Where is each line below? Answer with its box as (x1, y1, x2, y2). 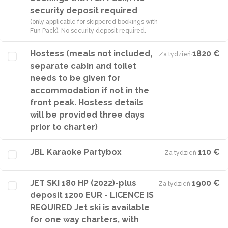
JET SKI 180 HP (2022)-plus (30, 178, 136, 188)
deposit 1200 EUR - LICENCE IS (30, 190, 154, 200)
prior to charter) (30, 122, 98, 132)
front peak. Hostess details (30, 98, 144, 107)
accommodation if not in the (30, 85, 149, 95)
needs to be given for (30, 73, 121, 83)
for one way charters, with (30, 215, 139, 224)
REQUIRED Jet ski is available (30, 203, 150, 212)
